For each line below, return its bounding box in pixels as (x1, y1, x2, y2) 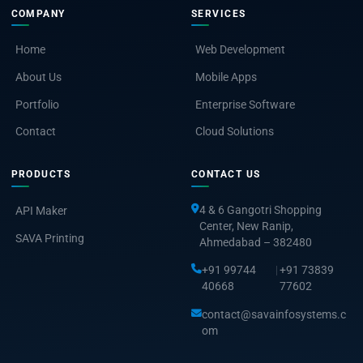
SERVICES (191, 7, 246, 19)
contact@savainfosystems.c (202, 307, 346, 321)
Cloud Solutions (195, 125, 274, 139)
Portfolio (15, 97, 59, 111)
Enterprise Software (195, 97, 295, 111)
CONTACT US (191, 169, 261, 181)
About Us (15, 70, 62, 84)
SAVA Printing (15, 231, 84, 245)
